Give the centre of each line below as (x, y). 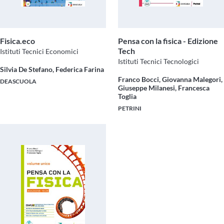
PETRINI (130, 108)
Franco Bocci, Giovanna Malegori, (170, 79)
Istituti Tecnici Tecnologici (158, 61)
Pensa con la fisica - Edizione (168, 40)
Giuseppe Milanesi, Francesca (164, 87)
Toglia (127, 96)
